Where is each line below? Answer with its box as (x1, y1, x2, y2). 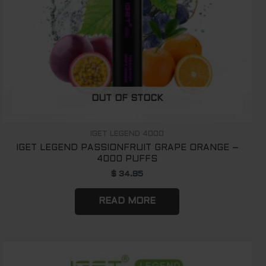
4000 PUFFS (97, 154, 158, 163)
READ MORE (99, 197, 156, 205)
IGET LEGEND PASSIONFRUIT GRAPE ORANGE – (15, 143, 239, 152)
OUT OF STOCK (91, 94, 163, 103)
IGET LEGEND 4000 (90, 130, 164, 138)
